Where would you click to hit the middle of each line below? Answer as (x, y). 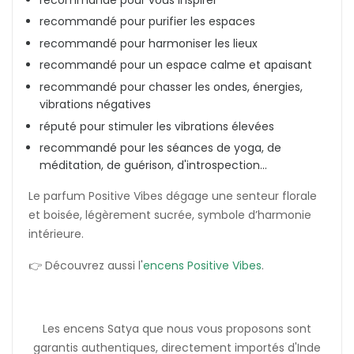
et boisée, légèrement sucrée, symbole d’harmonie (170, 215)
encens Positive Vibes (202, 266)
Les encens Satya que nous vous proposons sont (177, 329)
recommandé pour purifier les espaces (147, 22)
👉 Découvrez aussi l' (86, 266)
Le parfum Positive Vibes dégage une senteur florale (173, 196)
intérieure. (56, 234)
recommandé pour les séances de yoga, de (160, 148)
